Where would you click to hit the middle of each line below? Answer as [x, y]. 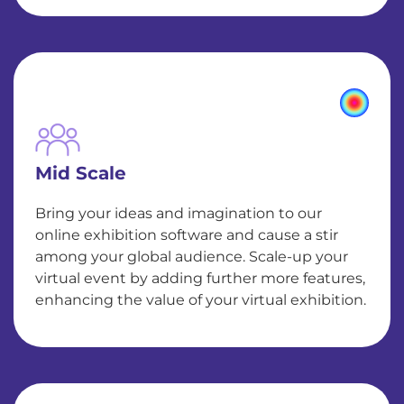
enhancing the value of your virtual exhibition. [201, 300]
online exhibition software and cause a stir [187, 235]
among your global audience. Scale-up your [192, 257]
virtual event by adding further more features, [200, 278]
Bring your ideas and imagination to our [179, 213]
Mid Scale [81, 173]
